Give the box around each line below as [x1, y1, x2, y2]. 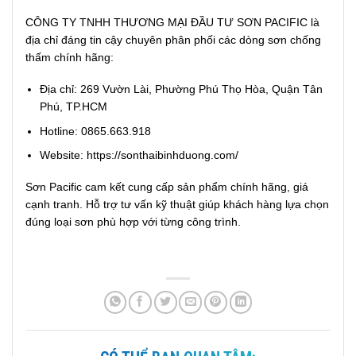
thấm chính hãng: [25, 51, 114, 64]
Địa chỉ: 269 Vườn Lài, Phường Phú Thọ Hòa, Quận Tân [40, 83, 323, 96]
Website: [40, 149, 87, 162]
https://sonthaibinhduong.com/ [87, 149, 239, 162]
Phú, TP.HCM [40, 100, 108, 114]
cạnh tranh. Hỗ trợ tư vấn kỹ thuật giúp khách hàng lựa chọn [25, 198, 329, 211]
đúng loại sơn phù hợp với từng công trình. [25, 215, 241, 229]
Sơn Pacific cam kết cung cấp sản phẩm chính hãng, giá [25, 180, 308, 194]
